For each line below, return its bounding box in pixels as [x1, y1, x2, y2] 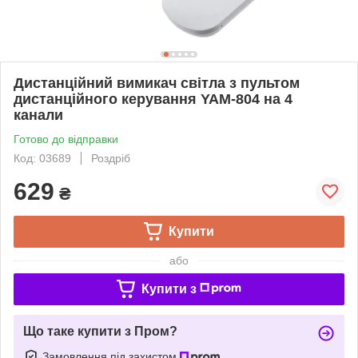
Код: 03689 [14, 151, 71, 165]
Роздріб [91, 151, 130, 165]
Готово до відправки [14, 132, 118, 145]
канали [14, 106, 63, 123]
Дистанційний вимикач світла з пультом [14, 74, 300, 91]
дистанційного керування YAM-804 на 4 [14, 90, 292, 107]
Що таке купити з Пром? [23, 324, 177, 338]
